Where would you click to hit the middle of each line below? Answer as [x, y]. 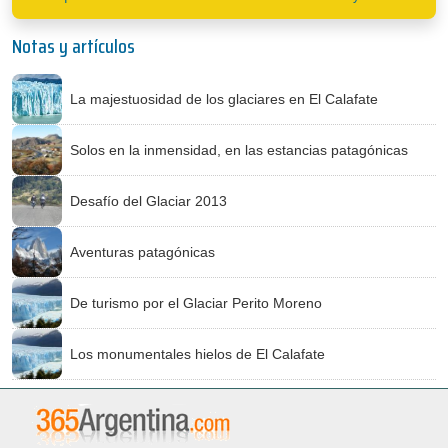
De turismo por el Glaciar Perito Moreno [196, 302]
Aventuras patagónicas [142, 251]
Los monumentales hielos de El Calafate [197, 353]
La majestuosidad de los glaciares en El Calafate [224, 98]
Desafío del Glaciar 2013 [148, 200]
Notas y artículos [73, 46]
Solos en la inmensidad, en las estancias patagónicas [239, 149]
